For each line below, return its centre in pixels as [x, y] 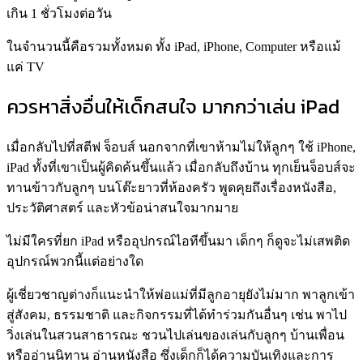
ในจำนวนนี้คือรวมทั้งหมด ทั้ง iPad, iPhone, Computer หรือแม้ [174, 46]
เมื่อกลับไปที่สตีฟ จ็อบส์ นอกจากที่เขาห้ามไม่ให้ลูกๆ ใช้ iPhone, [181, 147]
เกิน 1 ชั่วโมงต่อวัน [59, 13]
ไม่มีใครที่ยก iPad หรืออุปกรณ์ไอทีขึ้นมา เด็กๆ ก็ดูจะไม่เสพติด [178, 241]
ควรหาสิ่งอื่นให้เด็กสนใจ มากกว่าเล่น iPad [173, 107]
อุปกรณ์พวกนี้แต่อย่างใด [75, 262]
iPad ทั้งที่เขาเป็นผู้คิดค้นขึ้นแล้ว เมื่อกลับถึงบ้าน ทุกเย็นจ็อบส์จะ [181, 168]
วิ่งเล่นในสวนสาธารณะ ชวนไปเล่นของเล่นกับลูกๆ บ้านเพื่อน [175, 335]
